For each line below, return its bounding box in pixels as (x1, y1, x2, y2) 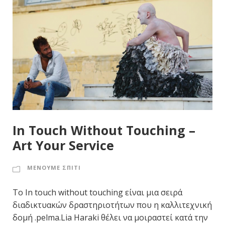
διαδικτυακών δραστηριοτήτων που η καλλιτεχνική (13, 199, 212, 211)
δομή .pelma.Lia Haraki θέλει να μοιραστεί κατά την (13, 212, 208, 223)
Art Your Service (13, 137, 114, 154)
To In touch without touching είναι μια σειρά (13, 187, 182, 198)
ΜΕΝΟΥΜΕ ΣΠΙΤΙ (27, 164, 81, 172)
